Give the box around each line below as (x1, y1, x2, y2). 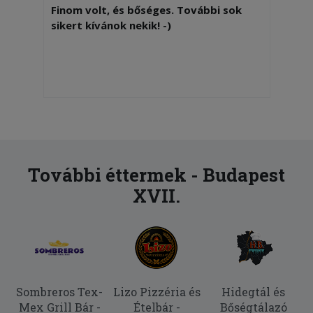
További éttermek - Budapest (28, 163, 285, 187)
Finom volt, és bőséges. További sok (50, 3, 242, 17)
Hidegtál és (221, 284, 286, 300)
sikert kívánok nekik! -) (50, 18, 171, 33)
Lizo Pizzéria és (112, 284, 201, 300)
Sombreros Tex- (16, 284, 103, 300)
